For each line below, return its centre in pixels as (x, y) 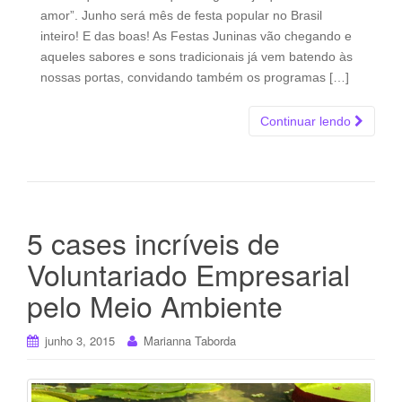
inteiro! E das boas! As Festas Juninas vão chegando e (196, 35)
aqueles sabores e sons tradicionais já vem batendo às (197, 56)
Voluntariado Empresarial (188, 273)
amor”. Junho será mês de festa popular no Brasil (181, 15)
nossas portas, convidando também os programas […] (195, 77)
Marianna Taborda (190, 340)
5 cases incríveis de (153, 242)
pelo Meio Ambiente (155, 305)
